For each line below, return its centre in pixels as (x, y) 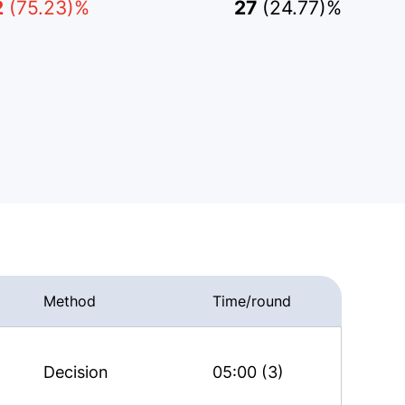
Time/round (251, 301)
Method (70, 301)
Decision (76, 372)
